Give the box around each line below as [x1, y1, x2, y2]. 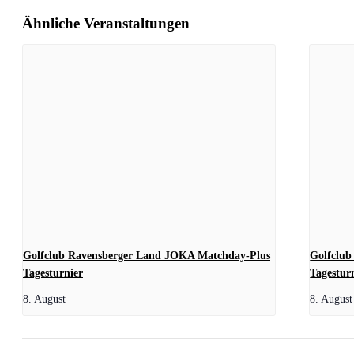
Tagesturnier [23, 266, 83, 279]
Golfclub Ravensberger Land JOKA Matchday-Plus [23, 249, 270, 262]
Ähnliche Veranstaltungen [22, 15, 190, 32]
